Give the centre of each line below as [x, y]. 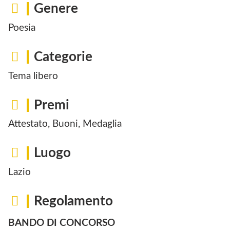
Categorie [63, 57]
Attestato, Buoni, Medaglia [65, 124]
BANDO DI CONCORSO [62, 223]
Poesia [22, 28]
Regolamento [73, 202]
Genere [56, 9]
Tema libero [33, 76]
